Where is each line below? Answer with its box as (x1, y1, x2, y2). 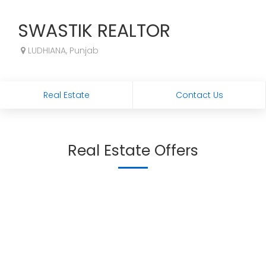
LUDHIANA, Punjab (26, 45, 99, 56)
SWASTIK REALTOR (18, 18, 170, 43)
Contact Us (175, 89, 223, 101)
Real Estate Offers (68, 140, 198, 161)
